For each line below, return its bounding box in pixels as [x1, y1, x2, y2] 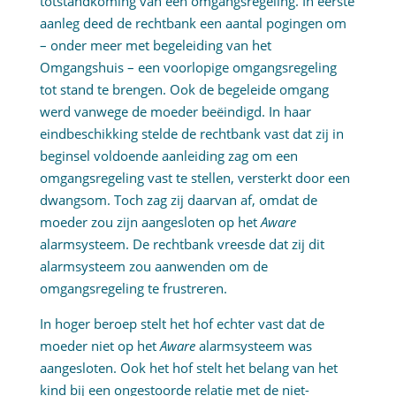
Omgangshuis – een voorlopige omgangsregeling [39, 58, 337, 77]
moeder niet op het [39, 337, 160, 355]
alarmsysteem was [194, 337, 312, 355]
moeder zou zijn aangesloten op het [39, 213, 261, 232]
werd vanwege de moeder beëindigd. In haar [39, 103, 311, 121]
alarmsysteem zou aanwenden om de [39, 257, 268, 276]
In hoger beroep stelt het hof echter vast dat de [39, 315, 324, 333]
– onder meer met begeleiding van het [39, 36, 271, 55]
